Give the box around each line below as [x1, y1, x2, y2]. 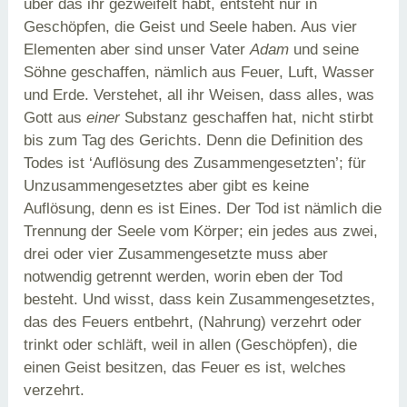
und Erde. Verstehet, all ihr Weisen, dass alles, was [24, 85, 375, 104]
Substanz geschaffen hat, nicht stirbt [124, 108, 374, 126]
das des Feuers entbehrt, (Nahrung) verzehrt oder [24, 313, 362, 331]
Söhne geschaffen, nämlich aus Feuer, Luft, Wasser [24, 63, 375, 81]
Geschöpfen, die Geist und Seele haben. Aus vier [24, 17, 358, 35]
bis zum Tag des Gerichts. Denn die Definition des [24, 131, 364, 149]
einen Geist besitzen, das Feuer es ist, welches [24, 358, 347, 376]
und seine [289, 40, 360, 58]
